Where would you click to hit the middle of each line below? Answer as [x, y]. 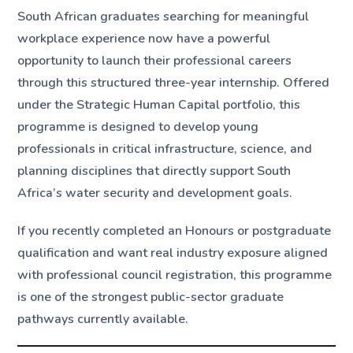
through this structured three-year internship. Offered [174, 83]
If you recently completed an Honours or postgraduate [175, 230]
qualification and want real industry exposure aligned [173, 253]
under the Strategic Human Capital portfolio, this [159, 105]
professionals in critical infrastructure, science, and [165, 149]
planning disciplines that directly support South [154, 171]
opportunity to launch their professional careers [155, 61]
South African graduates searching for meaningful [163, 17]
